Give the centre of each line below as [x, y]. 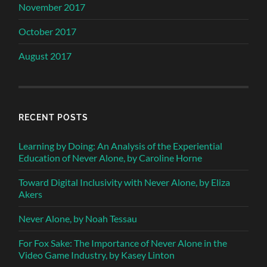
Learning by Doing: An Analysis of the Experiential [121, 145]
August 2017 [45, 55]
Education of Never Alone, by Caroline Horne [111, 157]
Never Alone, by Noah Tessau [81, 218]
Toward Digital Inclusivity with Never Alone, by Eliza [125, 182]
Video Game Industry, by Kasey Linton [97, 254]
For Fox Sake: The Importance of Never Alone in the [123, 243]
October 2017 [48, 31]
